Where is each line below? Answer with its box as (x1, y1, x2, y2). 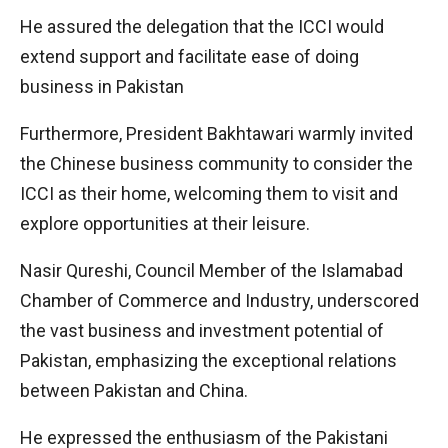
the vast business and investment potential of (20, 320, 384, 341)
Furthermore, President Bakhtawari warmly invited (20, 123, 413, 144)
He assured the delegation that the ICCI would (20, 16, 384, 37)
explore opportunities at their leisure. (20, 213, 310, 234)
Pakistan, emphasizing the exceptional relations (20, 350, 397, 371)
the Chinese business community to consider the (20, 153, 413, 174)
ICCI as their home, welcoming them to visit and (20, 183, 398, 204)
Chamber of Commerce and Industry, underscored (20, 290, 419, 311)
